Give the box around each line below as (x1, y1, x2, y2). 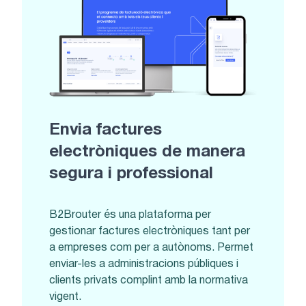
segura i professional (49, 167, 213, 182)
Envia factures (49, 123, 162, 139)
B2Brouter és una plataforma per (49, 210, 211, 220)
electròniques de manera (49, 145, 245, 161)
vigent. (49, 292, 81, 302)
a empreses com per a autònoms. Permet (49, 242, 253, 253)
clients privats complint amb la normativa (49, 275, 248, 286)
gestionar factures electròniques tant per (49, 226, 250, 236)
